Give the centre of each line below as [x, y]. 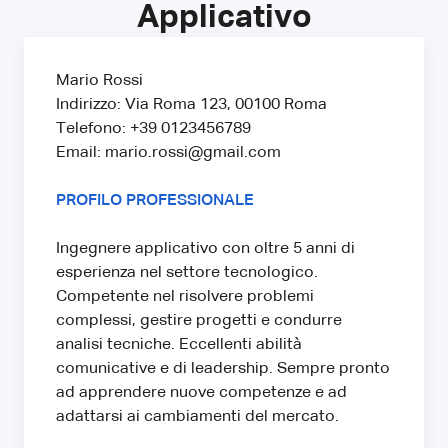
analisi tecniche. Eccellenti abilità [179, 344]
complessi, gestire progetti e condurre [199, 320]
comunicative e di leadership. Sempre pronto [223, 368]
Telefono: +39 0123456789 [153, 128]
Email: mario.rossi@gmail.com [168, 152]
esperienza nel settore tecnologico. [187, 272]
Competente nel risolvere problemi [185, 296]
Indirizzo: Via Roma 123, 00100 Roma [191, 104]
